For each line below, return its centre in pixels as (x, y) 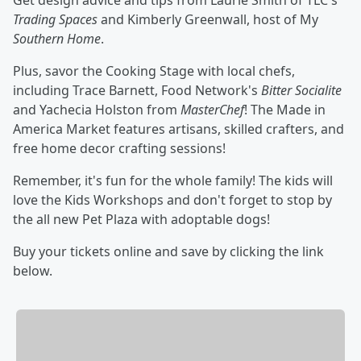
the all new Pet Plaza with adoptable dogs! (141, 220)
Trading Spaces (55, 20)
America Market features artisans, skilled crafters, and (178, 129)
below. (33, 271)
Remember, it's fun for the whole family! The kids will (173, 181)
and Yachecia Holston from (97, 110)
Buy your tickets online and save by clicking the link (168, 252)
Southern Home (57, 39)
